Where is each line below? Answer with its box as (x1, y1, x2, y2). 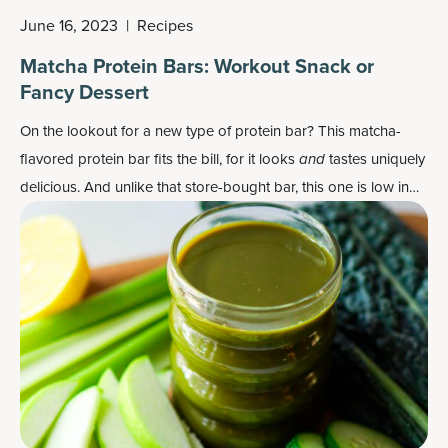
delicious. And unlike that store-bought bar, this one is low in (20, 176, 409, 197)
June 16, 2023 (20, 14, 118, 36)
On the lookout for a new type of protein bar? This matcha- (20, 120, 401, 141)
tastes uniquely (329, 148, 425, 169)
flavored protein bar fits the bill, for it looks (20, 148, 299, 169)
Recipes (137, 14, 193, 36)
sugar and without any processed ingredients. (20, 204, 316, 225)
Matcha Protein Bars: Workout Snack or (20, 51, 374, 80)
